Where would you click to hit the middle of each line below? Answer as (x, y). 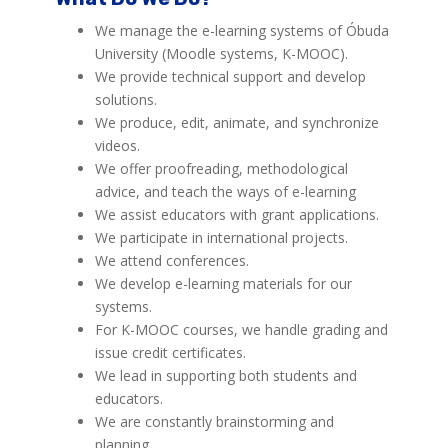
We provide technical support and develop (230, 76)
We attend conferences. (172, 260)
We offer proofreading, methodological (221, 168)
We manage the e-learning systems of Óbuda (242, 30)
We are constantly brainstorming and (214, 421)
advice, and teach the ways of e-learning (225, 191)
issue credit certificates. (170, 352)
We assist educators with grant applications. (237, 214)
